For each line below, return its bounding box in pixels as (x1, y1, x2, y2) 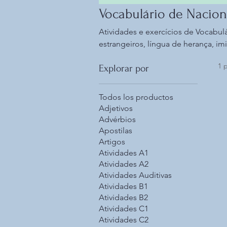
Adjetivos (99, 103, 133, 113)
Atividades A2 (99, 159, 148, 169)
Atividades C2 (99, 215, 148, 225)
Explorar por (99, 63, 149, 74)
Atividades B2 (99, 193, 148, 203)
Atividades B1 (99, 181, 148, 192)
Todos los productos (99, 92, 173, 102)
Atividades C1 (99, 204, 148, 214)
